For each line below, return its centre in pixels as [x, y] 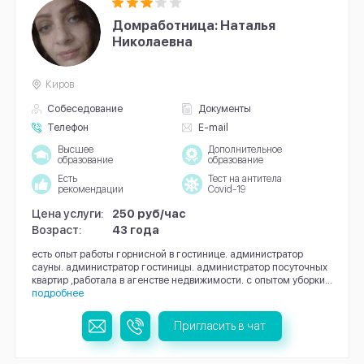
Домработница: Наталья [194, 25]
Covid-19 [226, 189]
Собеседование [85, 109]
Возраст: [56, 229]
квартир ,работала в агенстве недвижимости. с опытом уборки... [182, 279]
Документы [224, 109]
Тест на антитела [245, 178]
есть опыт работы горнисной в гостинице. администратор [167, 253]
